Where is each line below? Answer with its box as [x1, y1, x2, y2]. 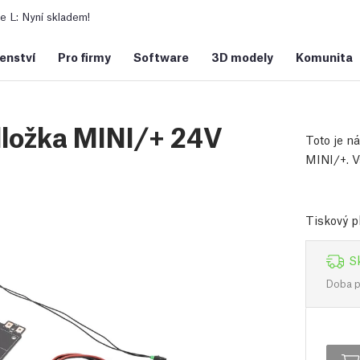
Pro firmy [58, 48, 111, 64]
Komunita [296, 48, 353, 64]
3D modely [211, 48, 273, 64]
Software [133, 48, 189, 64]
